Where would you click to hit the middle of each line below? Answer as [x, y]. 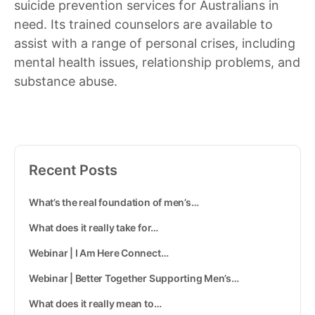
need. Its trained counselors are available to [143, 24]
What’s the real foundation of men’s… [114, 202]
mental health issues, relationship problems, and [157, 62]
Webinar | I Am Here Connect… [99, 252]
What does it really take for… [94, 227]
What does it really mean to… [95, 303]
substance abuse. [66, 81]
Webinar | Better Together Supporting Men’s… [134, 278]
